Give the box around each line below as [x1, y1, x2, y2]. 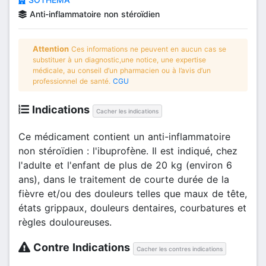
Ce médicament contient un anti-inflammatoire [18, 130, 230, 142]
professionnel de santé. [33, 76, 113, 85]
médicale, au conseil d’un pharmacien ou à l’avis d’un [33, 65, 211, 75]
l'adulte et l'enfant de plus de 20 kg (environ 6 [18, 159, 232, 171]
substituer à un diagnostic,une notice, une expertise [33, 55, 206, 64]
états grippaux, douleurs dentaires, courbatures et [18, 201, 246, 214]
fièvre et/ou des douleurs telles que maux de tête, [18, 187, 247, 199]
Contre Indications [30, 240, 134, 254]
